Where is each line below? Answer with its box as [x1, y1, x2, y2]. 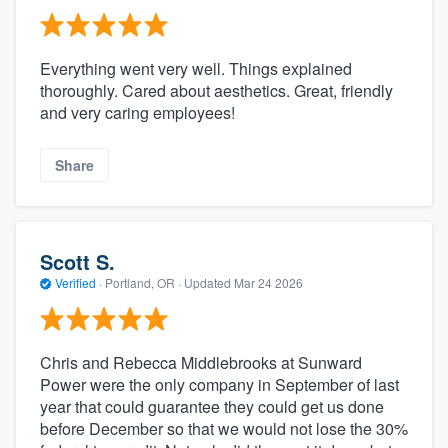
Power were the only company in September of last [40, 373, 399, 397]
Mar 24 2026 [234, 273, 303, 291]
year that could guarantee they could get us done [40, 395, 384, 419]
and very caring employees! [40, 101, 235, 125]
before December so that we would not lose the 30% [40, 417, 408, 441]
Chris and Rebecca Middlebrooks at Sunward [40, 351, 362, 375]
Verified [52, 273, 99, 291]
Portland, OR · [102, 273, 184, 291]
